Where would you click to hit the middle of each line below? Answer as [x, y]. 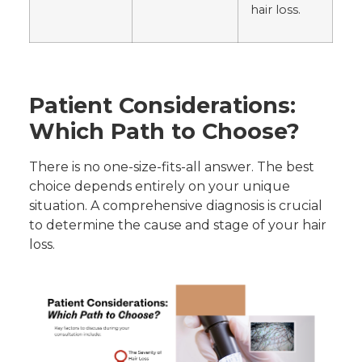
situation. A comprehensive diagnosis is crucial [176, 206]
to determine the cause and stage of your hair [178, 225]
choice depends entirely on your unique [160, 187]
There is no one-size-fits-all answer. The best [172, 167]
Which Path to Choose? [164, 132]
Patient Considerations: [162, 106]
